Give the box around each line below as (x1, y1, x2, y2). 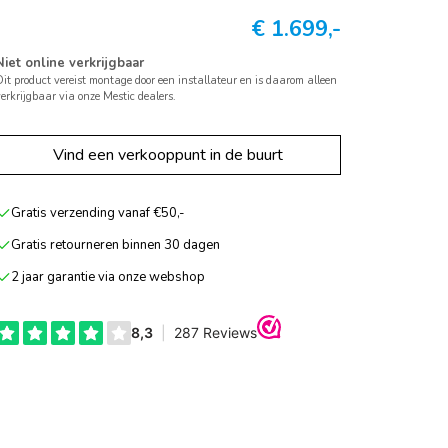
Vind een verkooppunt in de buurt (53, 144, 283, 166)
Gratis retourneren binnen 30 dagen (11, 236, 221, 254)
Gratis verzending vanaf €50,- (11, 204, 186, 222)
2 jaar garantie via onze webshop (11, 268, 206, 286)
